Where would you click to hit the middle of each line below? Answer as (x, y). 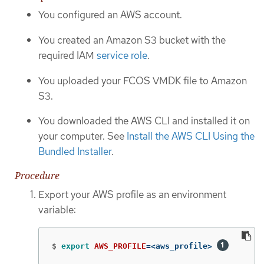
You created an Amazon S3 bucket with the (132, 40)
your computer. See (82, 136)
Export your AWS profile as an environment (132, 194)
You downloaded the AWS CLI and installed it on (144, 121)
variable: (57, 209)
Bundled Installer (75, 152)
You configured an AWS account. (110, 15)
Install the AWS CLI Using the (191, 136)
